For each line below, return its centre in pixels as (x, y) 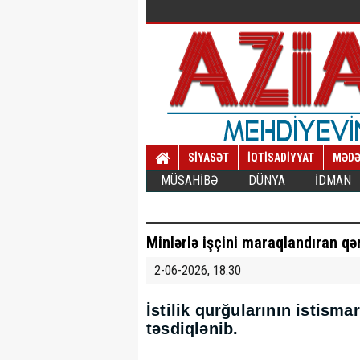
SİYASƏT (209, 157)
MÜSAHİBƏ (190, 180)
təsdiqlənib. (192, 329)
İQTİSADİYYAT (281, 157)
